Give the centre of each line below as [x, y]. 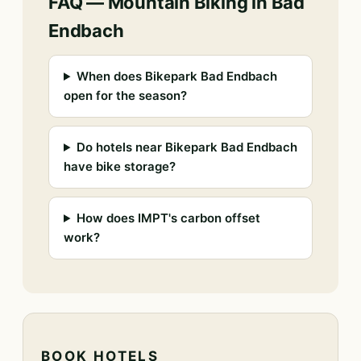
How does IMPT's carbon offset [168, 218]
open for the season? [125, 95]
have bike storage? [120, 166]
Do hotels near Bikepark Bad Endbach [187, 147]
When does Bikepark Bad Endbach [176, 76]
